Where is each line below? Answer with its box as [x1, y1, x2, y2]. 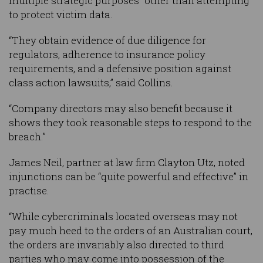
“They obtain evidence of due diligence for [9, 33, 206, 48]
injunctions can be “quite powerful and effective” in [9, 170, 248, 184]
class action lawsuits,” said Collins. [9, 76, 173, 90]
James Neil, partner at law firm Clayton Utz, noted [9, 156, 245, 170]
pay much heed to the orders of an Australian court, [9, 224, 252, 238]
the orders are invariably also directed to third [9, 238, 224, 252]
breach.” [9, 130, 46, 144]
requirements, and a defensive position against [9, 62, 231, 76]
